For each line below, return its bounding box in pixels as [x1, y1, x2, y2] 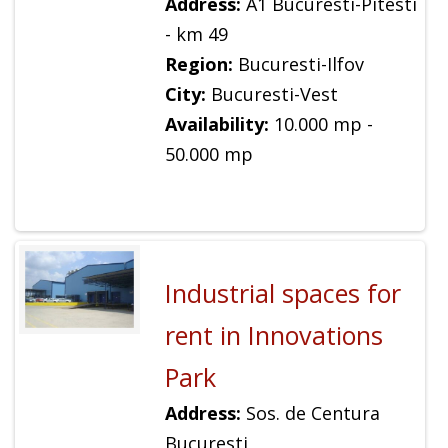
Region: [164, 52, 233, 77]
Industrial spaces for [164, 275, 401, 310]
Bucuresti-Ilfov [232, 52, 364, 77]
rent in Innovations [164, 317, 383, 352]
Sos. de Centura [240, 400, 380, 425]
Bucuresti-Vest [205, 82, 338, 107]
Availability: [164, 112, 269, 137]
